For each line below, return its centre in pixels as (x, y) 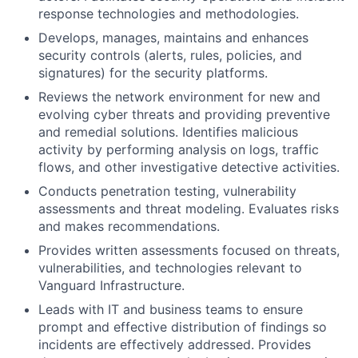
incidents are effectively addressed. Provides (175, 344)
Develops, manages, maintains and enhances (173, 38)
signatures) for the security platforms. (153, 73)
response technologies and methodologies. (169, 14)
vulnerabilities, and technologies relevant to (170, 268)
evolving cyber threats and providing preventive (184, 114)
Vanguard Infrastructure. (111, 285)
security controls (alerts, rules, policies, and (170, 55)
